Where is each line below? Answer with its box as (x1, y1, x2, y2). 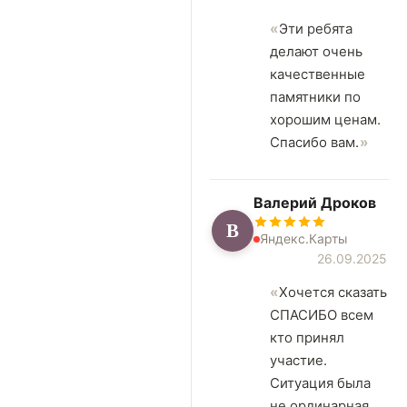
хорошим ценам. (270, 111, 381, 129)
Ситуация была (270, 374, 371, 392)
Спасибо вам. (270, 134, 359, 152)
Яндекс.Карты (260, 231, 348, 247)
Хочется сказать (279, 283, 387, 302)
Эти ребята (279, 20, 352, 38)
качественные (270, 65, 365, 84)
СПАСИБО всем (270, 306, 373, 324)
